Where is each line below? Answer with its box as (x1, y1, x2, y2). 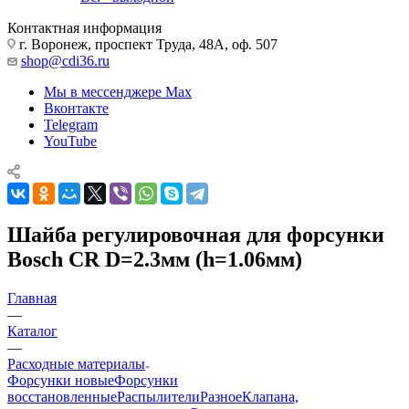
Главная (7, 289, 57, 306)
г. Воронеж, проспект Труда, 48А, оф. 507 (16, 36, 278, 52)
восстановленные (7, 388, 117, 404)
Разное (200, 388, 242, 404)
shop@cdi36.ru (21, 52, 110, 68)
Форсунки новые (7, 372, 114, 388)
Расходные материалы (7, 355, 145, 372)
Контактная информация (7, 19, 162, 36)
